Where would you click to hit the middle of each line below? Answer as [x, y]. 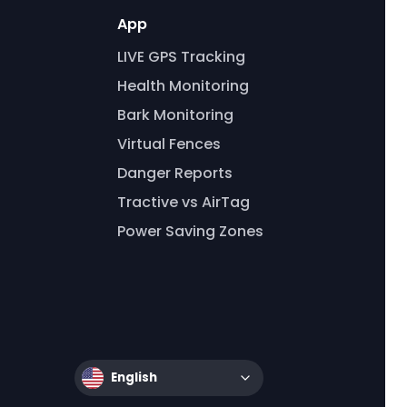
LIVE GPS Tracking [181, 56]
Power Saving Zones [190, 231]
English [134, 378]
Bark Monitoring [175, 114]
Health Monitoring [183, 85]
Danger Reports [174, 173]
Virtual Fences [169, 144]
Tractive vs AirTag [183, 202]
